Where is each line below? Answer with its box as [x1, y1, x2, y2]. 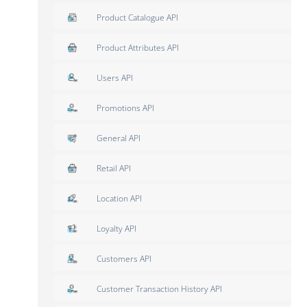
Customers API [97, 252, 151, 265]
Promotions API [97, 101, 154, 114]
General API [97, 132, 140, 144]
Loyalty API [97, 222, 136, 234]
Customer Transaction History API [97, 282, 222, 295]
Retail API [97, 162, 131, 174]
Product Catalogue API [97, 11, 178, 23]
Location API [97, 192, 142, 204]
